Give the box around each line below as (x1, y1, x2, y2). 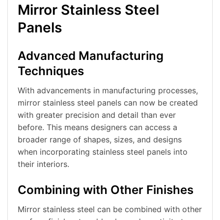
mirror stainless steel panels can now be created (18, 98, 198, 108)
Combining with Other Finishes (18, 183, 193, 197)
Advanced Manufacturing (18, 49, 164, 63)
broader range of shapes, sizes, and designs (18, 135, 182, 145)
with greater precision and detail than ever (18, 110, 176, 120)
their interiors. (18, 159, 69, 169)
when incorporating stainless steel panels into (18, 147, 188, 157)
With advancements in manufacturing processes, (18, 85, 198, 96)
